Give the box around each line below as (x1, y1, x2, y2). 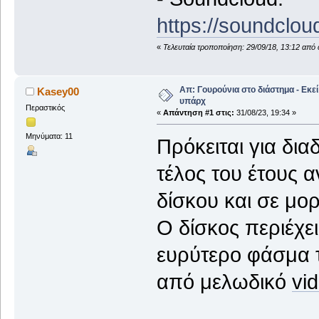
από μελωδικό (156, 271, 292, 293)
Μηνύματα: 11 (25, 132, 73, 141)
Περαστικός (25, 103, 65, 113)
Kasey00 (37, 85, 80, 98)
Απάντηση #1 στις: (162, 108, 234, 117)
